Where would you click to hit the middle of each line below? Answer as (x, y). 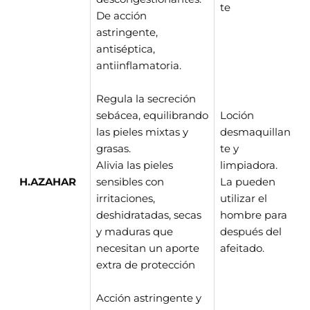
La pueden (248, 182)
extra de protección (146, 265)
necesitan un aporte (148, 248)
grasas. (113, 148)
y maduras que (135, 231)
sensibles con (130, 182)
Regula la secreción (146, 99)
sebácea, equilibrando (152, 115)
